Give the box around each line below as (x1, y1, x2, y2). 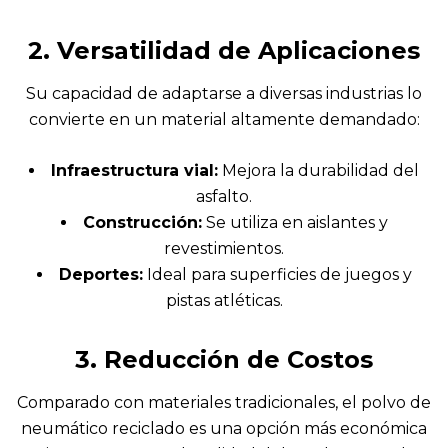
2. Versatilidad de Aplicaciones (28, 35, 420, 65)
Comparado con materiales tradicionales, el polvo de (17, 392, 431, 412)
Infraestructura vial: (51, 160, 218, 180)
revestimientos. (164, 238, 284, 258)
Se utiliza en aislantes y (201, 212, 388, 232)
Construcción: (82, 212, 202, 232)
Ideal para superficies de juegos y (142, 264, 412, 284)
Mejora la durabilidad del (218, 160, 419, 180)
